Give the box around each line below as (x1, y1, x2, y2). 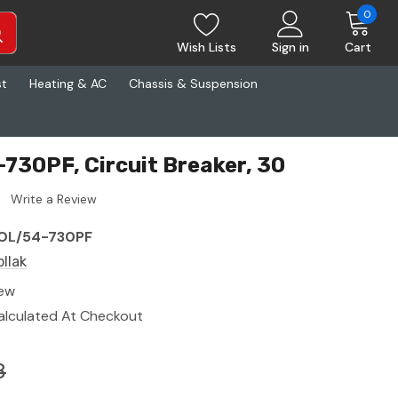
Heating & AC (29, 76, 107, 92)
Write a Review (11, 191, 97, 208)
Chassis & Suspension (129, 76, 258, 92)
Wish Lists (177, 39, 236, 55)
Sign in (272, 39, 309, 55)
